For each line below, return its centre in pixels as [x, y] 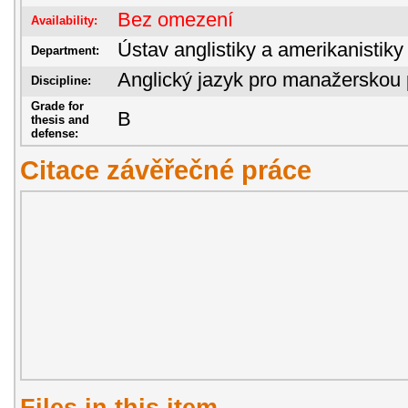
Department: [65, 51]
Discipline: [61, 81]
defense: [55, 133]
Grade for [57, 106]
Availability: [64, 20]
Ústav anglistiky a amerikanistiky [260, 50]
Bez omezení [175, 20]
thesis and [60, 120]
